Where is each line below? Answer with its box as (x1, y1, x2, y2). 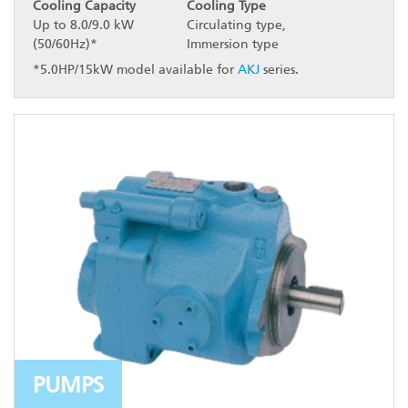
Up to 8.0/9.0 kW (33, 17, 134, 34)
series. (260, 62, 299, 78)
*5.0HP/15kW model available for (33, 62, 238, 78)
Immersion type (187, 36, 280, 53)
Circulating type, (187, 17, 287, 34)
